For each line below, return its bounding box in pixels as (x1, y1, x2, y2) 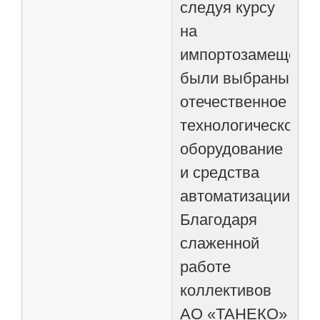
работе (180, 257, 231, 276)
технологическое (180, 116, 302, 134)
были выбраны (180, 69, 290, 87)
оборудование (180, 139, 284, 158)
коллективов (180, 281, 272, 299)
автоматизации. (180, 186, 295, 205)
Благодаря (180, 210, 258, 229)
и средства (180, 163, 260, 181)
